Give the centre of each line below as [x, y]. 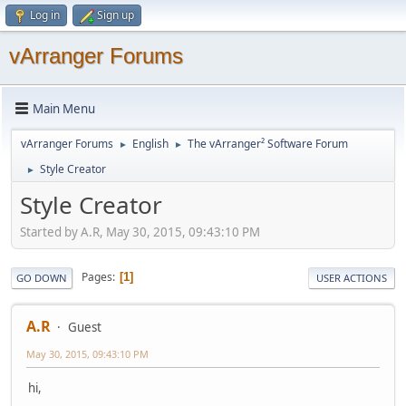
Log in [45, 15]
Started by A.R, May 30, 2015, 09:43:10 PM [140, 232]
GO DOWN [42, 277]
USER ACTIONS [352, 277]
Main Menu [64, 108]
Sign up [116, 15]
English [150, 144]
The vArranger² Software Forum [268, 144]
